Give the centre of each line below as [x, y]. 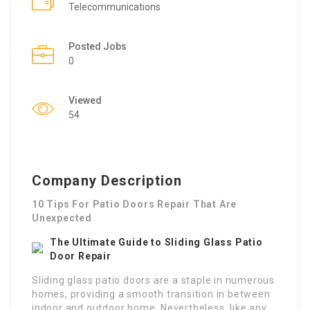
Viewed [85, 100]
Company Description [107, 180]
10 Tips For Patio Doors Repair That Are [135, 204]
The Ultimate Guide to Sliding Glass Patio [156, 242]
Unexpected [62, 218]
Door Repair [81, 256]
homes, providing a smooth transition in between [151, 294]
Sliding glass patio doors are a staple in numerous [153, 280]
